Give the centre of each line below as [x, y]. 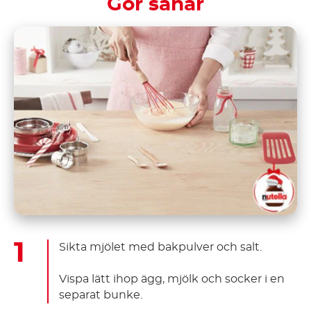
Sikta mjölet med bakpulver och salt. [160, 247]
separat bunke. [101, 295]
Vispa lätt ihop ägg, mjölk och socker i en [172, 279]
